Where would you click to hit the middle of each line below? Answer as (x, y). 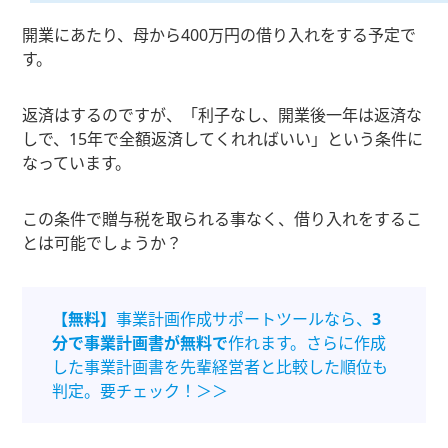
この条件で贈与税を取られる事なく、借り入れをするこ (222, 219)
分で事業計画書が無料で (140, 343)
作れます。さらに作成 (307, 343)
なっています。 (77, 163)
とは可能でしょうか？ (102, 243)
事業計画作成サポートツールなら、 (244, 319)
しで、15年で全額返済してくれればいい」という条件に (223, 139)
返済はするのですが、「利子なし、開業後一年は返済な (222, 115)
